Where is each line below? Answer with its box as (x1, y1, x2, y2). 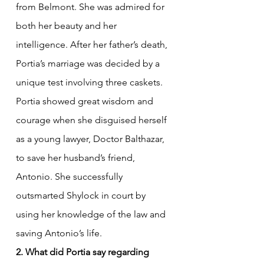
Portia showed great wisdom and (16, 95, 156, 107)
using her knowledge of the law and (16, 208, 168, 220)
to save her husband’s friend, (16, 151, 137, 163)
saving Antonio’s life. (16, 227, 102, 239)
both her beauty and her (16, 19, 119, 31)
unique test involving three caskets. (16, 76, 165, 88)
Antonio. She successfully (16, 170, 125, 182)
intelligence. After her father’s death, (16, 38, 170, 50)
